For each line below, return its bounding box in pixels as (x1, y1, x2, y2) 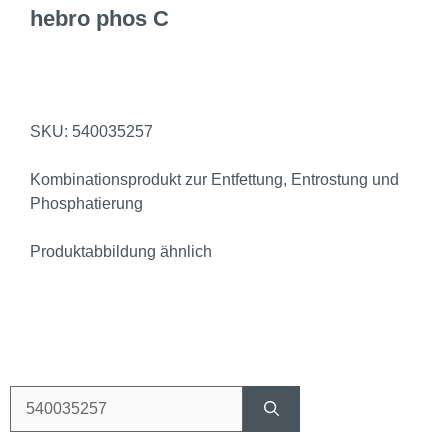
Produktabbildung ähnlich (30, 242, 212, 260)
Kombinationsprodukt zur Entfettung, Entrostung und (30, 170, 399, 188)
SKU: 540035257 (30, 122, 153, 140)
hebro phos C (30, 5, 169, 31)
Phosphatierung (30, 194, 143, 212)
